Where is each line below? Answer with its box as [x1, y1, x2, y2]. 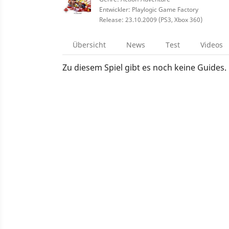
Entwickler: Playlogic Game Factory [99, 5, 198, 14]
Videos [200, 40, 223, 50]
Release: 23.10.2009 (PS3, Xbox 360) [99, 15, 202, 24]
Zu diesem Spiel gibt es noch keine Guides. [62, 62, 226, 73]
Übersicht [73, 40, 106, 50]
